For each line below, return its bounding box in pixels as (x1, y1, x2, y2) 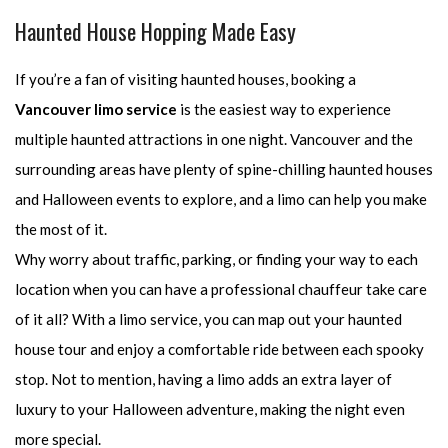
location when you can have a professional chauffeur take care (15, 280, 427, 299)
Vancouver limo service (15, 100, 177, 119)
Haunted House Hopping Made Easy (15, 15, 296, 48)
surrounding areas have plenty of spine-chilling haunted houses (15, 160, 433, 179)
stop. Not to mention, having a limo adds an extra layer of (15, 370, 392, 389)
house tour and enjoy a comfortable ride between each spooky (15, 340, 424, 359)
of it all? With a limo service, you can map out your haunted (15, 310, 402, 329)
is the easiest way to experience (177, 100, 391, 119)
